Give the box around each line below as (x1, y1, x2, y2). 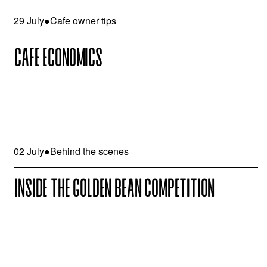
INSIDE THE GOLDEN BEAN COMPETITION (14, 176, 215, 202)
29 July (14, 14, 45, 28)
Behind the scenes (50, 144, 129, 158)
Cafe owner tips (50, 14, 117, 28)
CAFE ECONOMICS (14, 46, 102, 72)
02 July (14, 144, 45, 158)
